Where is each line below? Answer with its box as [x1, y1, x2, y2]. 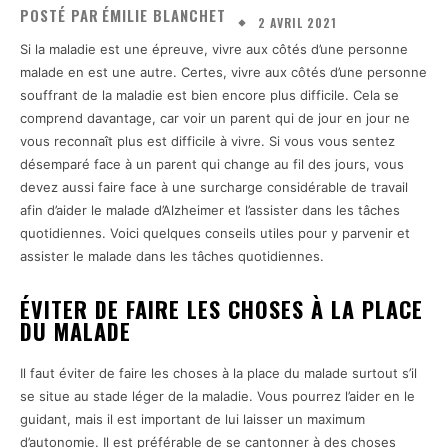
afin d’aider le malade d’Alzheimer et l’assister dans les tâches [20, 201, 400, 218]
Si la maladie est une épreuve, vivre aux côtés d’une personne [20, 40, 408, 57]
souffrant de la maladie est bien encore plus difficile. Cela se [20, 86, 399, 103]
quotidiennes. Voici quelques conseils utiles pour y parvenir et [20, 224, 410, 241]
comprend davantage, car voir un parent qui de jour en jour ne [20, 109, 410, 126]
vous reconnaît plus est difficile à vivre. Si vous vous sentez [20, 132, 395, 149]
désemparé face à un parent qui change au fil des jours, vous [20, 155, 404, 172]
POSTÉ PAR [20, 3, 99, 26]
